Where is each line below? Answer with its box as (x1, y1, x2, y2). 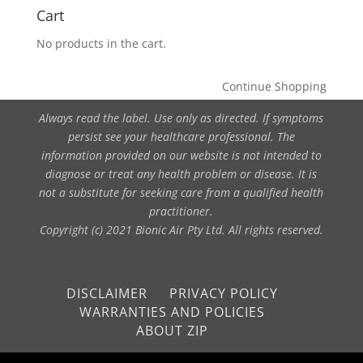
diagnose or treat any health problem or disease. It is (45, 165, 318, 181)
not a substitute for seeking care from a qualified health (39, 184, 324, 200)
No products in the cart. (36, 36, 166, 52)
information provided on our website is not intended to (41, 147, 322, 163)
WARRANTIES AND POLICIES (79, 302, 266, 321)
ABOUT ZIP (136, 321, 209, 340)
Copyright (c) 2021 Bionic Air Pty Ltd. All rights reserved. (39, 221, 323, 237)
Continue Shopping (222, 79, 327, 95)
